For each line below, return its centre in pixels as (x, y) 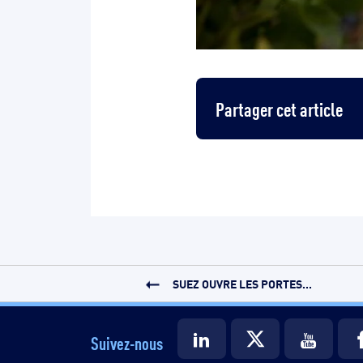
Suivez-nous (127, 342)
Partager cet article (279, 108)
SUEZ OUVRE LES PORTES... (242, 283)
